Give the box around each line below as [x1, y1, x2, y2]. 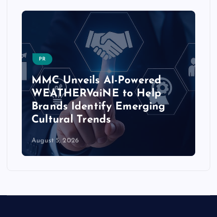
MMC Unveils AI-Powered [31, 75, 162, 86]
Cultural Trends [31, 114, 111, 125]
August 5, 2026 [31, 137, 79, 144]
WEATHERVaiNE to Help [31, 88, 161, 99]
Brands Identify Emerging [31, 101, 166, 112]
